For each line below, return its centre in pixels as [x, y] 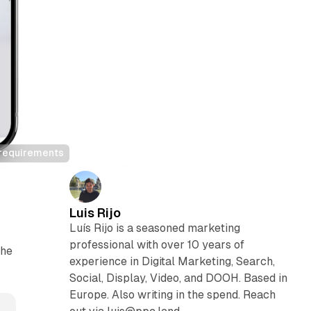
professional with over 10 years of [157, 244]
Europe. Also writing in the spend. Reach [172, 294]
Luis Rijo [95, 212]
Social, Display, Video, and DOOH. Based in [178, 278]
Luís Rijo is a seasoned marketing [154, 228]
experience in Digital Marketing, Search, [172, 261]
